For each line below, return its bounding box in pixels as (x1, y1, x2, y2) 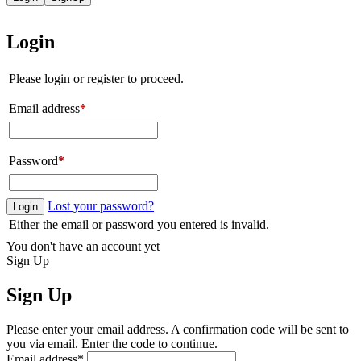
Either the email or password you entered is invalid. (9, 218, 269, 232)
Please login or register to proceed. (9, 72, 184, 86)
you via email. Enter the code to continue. (6, 337, 218, 351)
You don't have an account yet (6, 239, 160, 254)
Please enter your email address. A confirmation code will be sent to (6, 322, 349, 337)
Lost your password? (48, 199, 154, 214)
